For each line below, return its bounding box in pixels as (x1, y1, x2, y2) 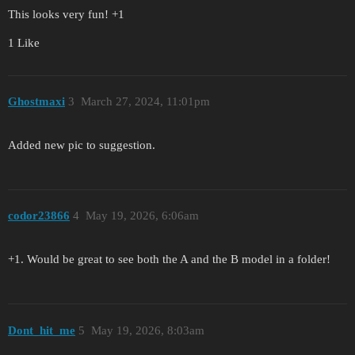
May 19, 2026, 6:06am (85, 209, 199, 223)
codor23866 (8, 209, 70, 223)
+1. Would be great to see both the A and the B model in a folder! (8, 253, 330, 266)
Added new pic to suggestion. (8, 138, 155, 151)
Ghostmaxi (8, 95, 65, 109)
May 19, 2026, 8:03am (90, 323, 204, 337)
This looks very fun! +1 (8, 7, 124, 21)
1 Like (8, 36, 40, 49)
